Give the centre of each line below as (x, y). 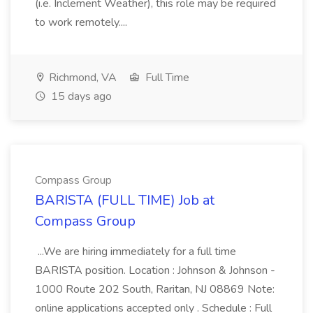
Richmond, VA (81, 78)
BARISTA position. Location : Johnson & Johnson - (155, 270)
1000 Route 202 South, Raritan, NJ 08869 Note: (155, 289)
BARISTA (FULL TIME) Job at (125, 200)
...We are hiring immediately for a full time (136, 252)
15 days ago (80, 96)
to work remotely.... (82, 22)
